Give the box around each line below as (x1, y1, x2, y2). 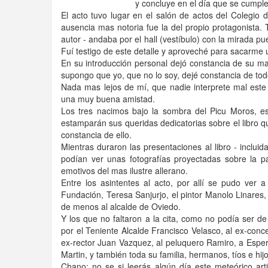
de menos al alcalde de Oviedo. (61, 200, 181, 212)
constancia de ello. (61, 129, 132, 141)
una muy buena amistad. (61, 93, 155, 105)
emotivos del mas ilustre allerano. (61, 165, 188, 176)
